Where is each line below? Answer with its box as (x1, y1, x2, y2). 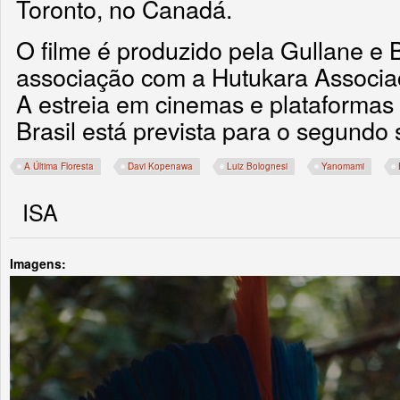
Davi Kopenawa (128, 160, 193, 173)
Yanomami (321, 160, 364, 173)
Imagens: (10, 254, 70, 273)
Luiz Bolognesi (227, 160, 287, 173)
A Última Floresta (24, 160, 94, 173)
